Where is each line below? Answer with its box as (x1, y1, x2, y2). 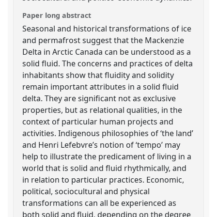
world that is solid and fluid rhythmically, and (22, 162, 187, 173)
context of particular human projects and (22, 116, 174, 127)
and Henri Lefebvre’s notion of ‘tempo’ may (22, 139, 181, 150)
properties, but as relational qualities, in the (22, 104, 183, 115)
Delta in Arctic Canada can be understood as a (22, 46, 191, 57)
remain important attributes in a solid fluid (22, 81, 179, 92)
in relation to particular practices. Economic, (22, 174, 185, 185)
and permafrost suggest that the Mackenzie (22, 34, 185, 46)
